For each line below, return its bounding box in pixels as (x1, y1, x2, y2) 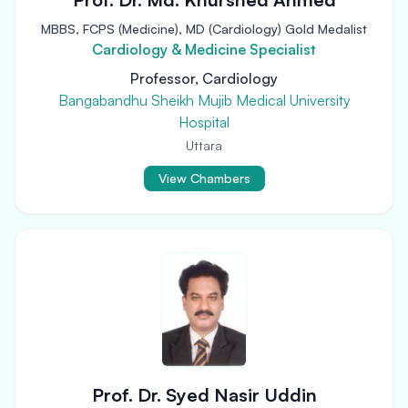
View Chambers (158, 170, 250, 186)
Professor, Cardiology (130, 69, 278, 87)
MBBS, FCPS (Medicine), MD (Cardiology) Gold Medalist (41, 21, 367, 36)
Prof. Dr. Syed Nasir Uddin (91, 383, 317, 406)
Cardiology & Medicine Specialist (92, 40, 316, 58)
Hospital (178, 113, 229, 131)
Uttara (186, 138, 222, 153)
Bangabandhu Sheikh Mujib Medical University (57, 91, 351, 109)
